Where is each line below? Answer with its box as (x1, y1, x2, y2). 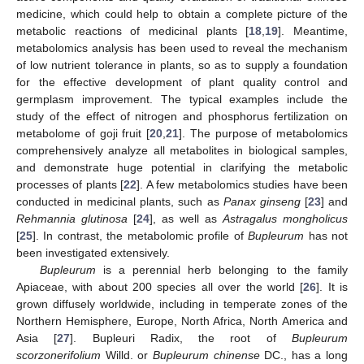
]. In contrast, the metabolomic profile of (32, 228, 249, 242)
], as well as (149, 211, 223, 225)
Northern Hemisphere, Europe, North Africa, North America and (16, 314, 348, 327)
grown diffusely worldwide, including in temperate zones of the (16, 297, 348, 310)
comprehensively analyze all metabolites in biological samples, (16, 143, 348, 157)
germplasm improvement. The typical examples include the (16, 92, 348, 106)
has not (304, 228, 349, 242)
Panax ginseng (223, 194, 301, 208)
